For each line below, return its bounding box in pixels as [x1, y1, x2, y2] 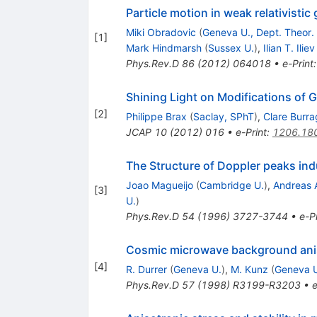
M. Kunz [230, 263, 268, 275]
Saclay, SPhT [192, 110, 254, 122]
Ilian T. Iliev [263, 41, 315, 54]
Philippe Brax [125, 110, 187, 122]
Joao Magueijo [125, 178, 193, 191]
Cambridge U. [199, 178, 264, 191]
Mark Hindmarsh [125, 41, 202, 54]
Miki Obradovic [125, 25, 196, 38]
